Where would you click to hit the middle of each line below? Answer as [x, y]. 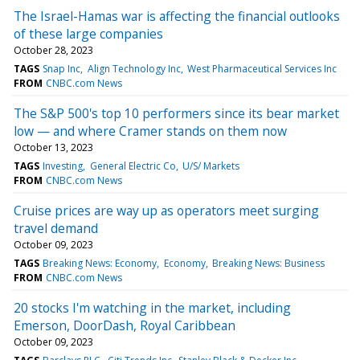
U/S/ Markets [211, 166]
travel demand [56, 228]
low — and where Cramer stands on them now [150, 131]
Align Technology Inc [134, 68]
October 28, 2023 [53, 50]
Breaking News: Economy [100, 263]
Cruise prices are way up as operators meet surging [166, 210]
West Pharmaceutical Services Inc [262, 68]
